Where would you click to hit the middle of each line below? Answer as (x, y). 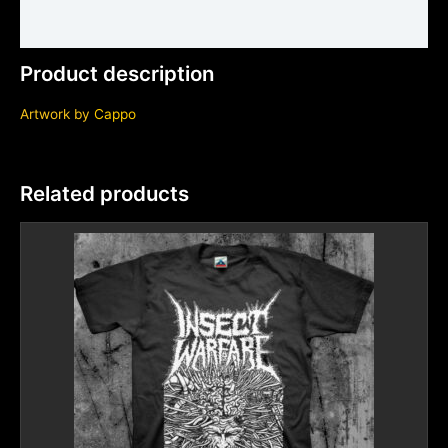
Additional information (95, 27)
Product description (117, 74)
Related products (104, 194)
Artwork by (57, 113)
